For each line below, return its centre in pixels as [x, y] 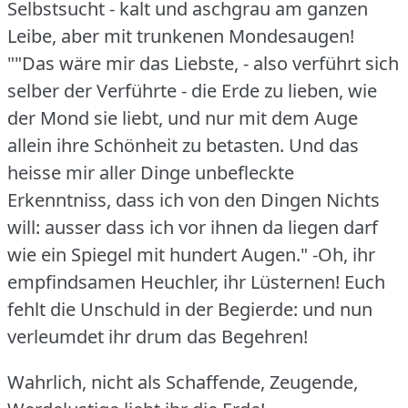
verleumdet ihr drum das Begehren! [158, 336]
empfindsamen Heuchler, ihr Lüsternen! [173, 281]
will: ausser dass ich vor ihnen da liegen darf [193, 227]
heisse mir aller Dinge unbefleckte [151, 172]
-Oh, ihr [344, 254]
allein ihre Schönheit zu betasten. [146, 145]
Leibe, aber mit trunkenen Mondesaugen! [181, 36]
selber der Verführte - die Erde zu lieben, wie [192, 90]
